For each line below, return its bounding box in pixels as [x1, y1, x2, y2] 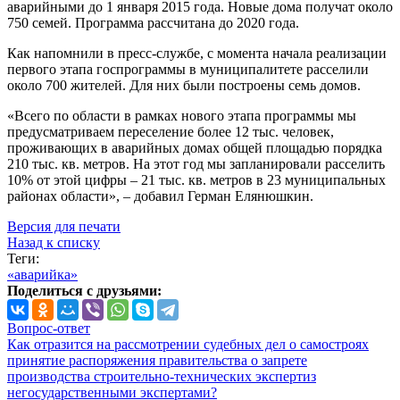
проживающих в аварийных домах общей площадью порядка [7, 140, 382, 156]
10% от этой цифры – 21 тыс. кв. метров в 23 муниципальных [7, 172, 386, 188]
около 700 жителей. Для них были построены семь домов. [7, 78, 361, 94]
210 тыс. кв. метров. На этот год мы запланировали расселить [7, 156, 385, 172]
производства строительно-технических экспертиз [7, 369, 316, 385]
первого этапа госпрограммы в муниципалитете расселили [7, 62, 369, 78]
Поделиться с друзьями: [7, 283, 162, 299]
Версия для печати [7, 219, 121, 235]
